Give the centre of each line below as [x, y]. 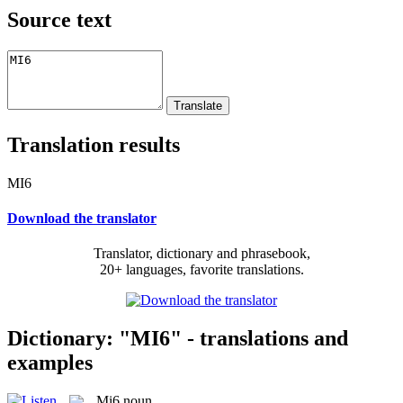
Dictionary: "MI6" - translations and [178, 338]
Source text [59, 19]
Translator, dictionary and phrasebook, [201, 254]
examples [50, 362]
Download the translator [82, 218]
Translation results [94, 144]
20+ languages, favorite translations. [201, 270]
